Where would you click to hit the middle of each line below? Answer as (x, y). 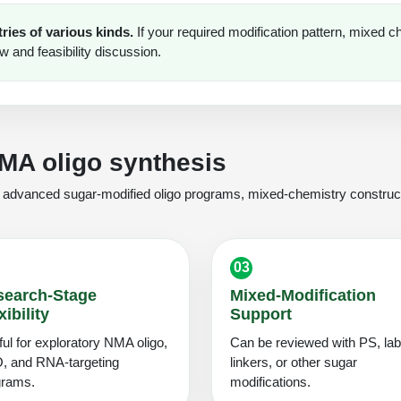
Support (261, 314)
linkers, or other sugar (294, 362)
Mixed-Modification (303, 295)
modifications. (270, 381)
